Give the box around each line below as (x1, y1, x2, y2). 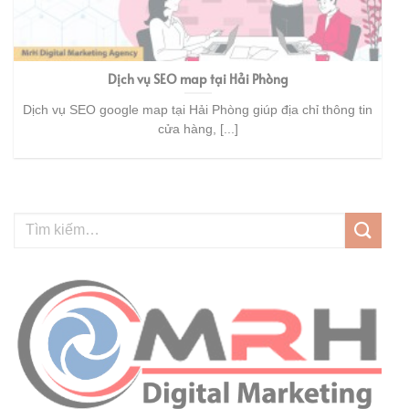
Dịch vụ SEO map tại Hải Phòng (107, 69, 288, 88)
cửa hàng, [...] (157, 122, 238, 137)
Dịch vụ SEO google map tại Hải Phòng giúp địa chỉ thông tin (23, 103, 372, 118)
